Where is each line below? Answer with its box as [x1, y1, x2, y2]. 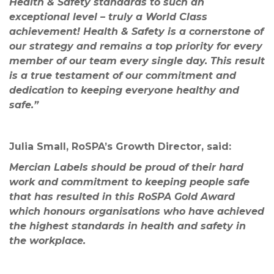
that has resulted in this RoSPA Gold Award [9, 191, 235, 203]
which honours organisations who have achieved [9, 206, 264, 218]
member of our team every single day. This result [9, 55, 265, 67]
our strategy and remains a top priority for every [9, 40, 262, 53]
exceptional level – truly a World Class [9, 11, 207, 23]
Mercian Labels [9, 161, 91, 174]
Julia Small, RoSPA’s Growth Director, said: [9, 141, 231, 153]
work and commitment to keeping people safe [9, 176, 250, 188]
